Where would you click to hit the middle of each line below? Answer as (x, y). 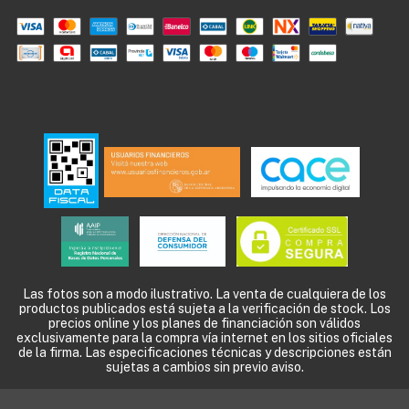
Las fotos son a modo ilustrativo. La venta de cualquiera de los (204, 294)
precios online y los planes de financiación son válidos (204, 323)
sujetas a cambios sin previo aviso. (204, 367)
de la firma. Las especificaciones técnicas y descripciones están (204, 352)
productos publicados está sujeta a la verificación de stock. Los (204, 308)
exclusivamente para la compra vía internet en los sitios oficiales (204, 337)
